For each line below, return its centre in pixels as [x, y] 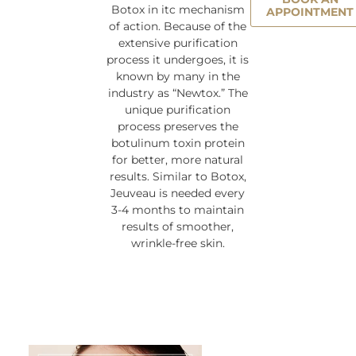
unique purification [178, 109]
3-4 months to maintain [178, 209]
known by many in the [178, 76]
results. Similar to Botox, [178, 176]
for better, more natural [178, 159]
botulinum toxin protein [178, 143]
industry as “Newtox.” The [178, 93]
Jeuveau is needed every [178, 193]
